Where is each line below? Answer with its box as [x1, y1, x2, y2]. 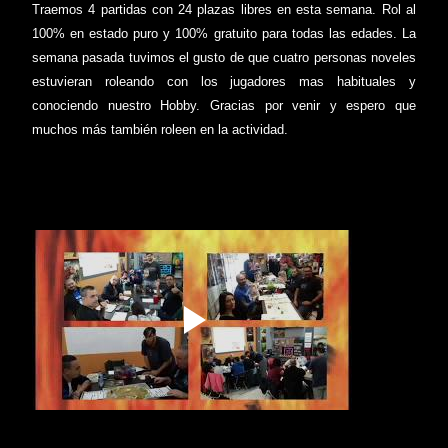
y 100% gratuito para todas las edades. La [158, 25, 417, 41]
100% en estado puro [32, 25, 159, 41]
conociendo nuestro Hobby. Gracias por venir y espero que [32, 97, 416, 113]
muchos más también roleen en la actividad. [32, 121, 288, 137]
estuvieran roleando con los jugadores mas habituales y [32, 73, 416, 89]
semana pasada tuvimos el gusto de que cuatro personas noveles [32, 49, 416, 65]
